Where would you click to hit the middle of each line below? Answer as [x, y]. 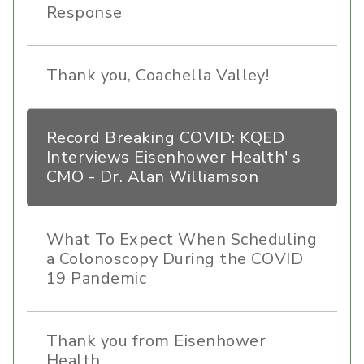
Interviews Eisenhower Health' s [174, 158]
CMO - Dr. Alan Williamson [152, 177]
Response [84, 13]
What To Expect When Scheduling [182, 240]
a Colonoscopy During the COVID [175, 259]
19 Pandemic [97, 279]
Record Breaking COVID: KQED [166, 138]
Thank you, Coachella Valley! [158, 76]
